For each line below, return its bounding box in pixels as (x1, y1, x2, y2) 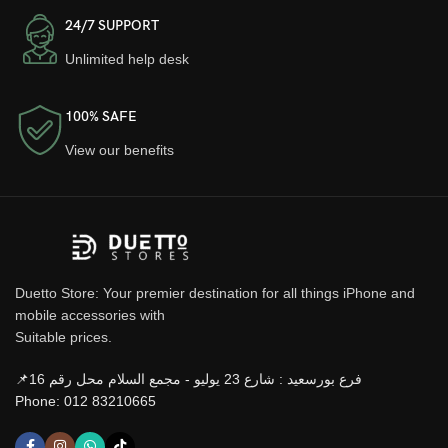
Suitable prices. (15, 328, 112, 345)
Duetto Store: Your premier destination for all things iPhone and (15, 284, 415, 301)
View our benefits (65, 141, 174, 158)
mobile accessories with (15, 306, 165, 323)
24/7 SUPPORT (65, 16, 159, 34)
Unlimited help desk (65, 50, 189, 67)
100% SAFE (65, 107, 137, 125)
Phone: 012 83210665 (15, 392, 156, 409)
